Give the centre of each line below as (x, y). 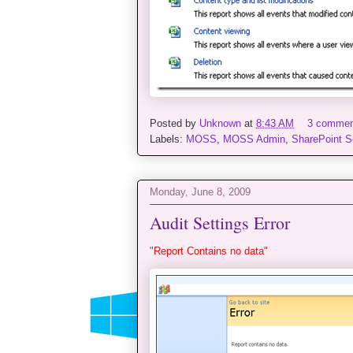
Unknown (220, 124)
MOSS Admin (254, 139)
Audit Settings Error (220, 223)
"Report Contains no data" (209, 251)
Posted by (175, 124)
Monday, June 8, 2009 (200, 191)
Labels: (168, 139)
